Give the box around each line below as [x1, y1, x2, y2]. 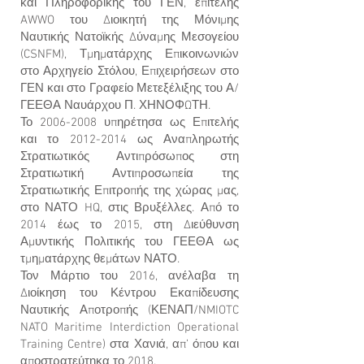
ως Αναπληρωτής [126, 132, 239, 147]
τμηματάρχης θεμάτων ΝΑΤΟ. [20, 252, 183, 266]
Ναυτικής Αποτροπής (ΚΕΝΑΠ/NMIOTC [20, 303, 239, 318]
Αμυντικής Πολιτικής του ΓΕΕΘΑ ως [20, 235, 239, 249]
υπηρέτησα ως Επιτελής [97, 115, 239, 130]
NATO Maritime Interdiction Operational [20, 320, 239, 335]
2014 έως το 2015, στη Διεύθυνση [20, 218, 239, 232]
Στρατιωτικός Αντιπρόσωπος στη [20, 149, 239, 164]
